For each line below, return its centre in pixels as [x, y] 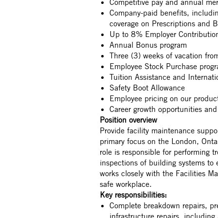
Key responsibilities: [133, 195]
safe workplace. [126, 184]
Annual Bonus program [149, 45]
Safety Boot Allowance [148, 88]
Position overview [128, 120]
